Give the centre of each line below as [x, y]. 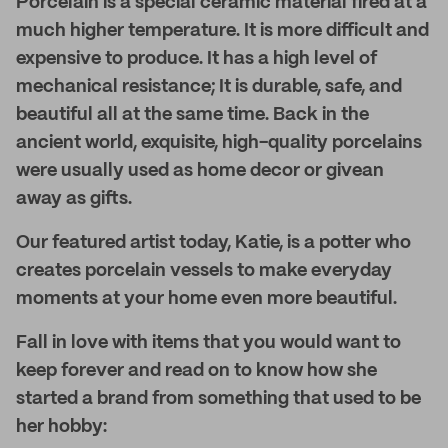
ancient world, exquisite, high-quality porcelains [219, 143]
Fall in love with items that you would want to [208, 343]
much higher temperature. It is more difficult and [222, 31]
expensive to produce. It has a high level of [196, 59]
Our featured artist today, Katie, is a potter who [213, 243]
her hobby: [61, 427]
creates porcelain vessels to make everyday [204, 271]
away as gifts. [74, 199]
